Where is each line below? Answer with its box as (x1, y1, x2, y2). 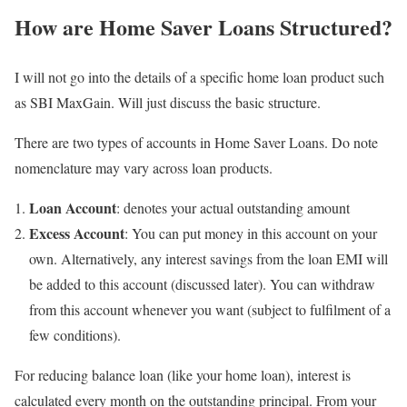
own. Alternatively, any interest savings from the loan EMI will (29, 249, 388, 268)
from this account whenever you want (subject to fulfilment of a (29, 300, 391, 319)
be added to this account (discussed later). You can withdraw (29, 274, 375, 293)
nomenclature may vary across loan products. (15, 158, 273, 177)
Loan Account (29, 197, 116, 218)
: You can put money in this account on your (124, 223, 377, 243)
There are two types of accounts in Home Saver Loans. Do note (15, 133, 378, 152)
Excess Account (29, 223, 124, 243)
